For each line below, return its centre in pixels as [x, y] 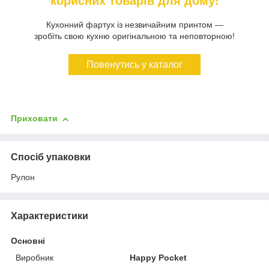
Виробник [35, 258]
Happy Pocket [159, 258]
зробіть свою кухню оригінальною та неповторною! [134, 36]
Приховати [34, 119]
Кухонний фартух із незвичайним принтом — [134, 25]
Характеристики [50, 216]
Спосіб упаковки [51, 157]
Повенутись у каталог [134, 65]
